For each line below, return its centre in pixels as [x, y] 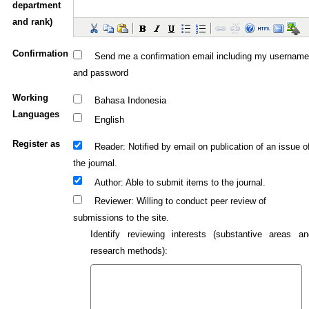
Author [107, 182]
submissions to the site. [121, 218]
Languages [36, 114]
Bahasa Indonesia [130, 100]
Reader [108, 147]
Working [31, 98]
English [109, 120]
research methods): [129, 251]
